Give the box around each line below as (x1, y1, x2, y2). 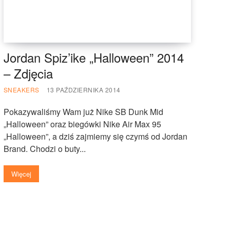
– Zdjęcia (3, 64, 53, 82)
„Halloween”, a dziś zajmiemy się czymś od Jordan (3, 130, 187, 142)
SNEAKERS (3, 85, 40, 94)
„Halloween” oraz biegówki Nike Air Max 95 (3, 118, 161, 130)
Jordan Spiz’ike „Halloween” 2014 (3, 48, 184, 66)
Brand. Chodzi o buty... (3, 142, 86, 155)
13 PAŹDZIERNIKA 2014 (46, 85, 121, 94)
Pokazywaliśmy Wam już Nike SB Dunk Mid (3, 105, 163, 118)
